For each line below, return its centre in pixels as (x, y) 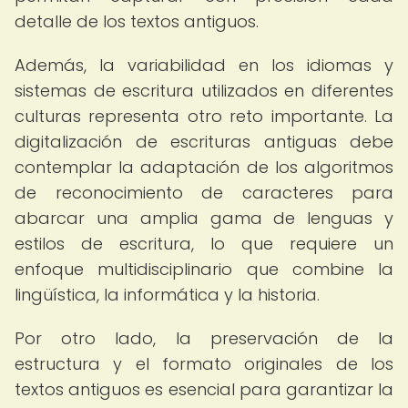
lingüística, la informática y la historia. (167, 295)
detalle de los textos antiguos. (137, 21)
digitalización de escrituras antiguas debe (204, 142)
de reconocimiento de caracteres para (204, 193)
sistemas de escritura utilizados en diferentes (204, 91)
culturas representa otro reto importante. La (204, 116)
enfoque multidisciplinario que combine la (204, 269)
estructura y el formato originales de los (204, 364)
